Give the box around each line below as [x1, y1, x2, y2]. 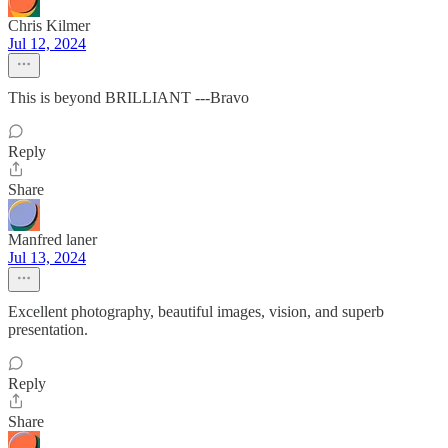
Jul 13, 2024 [8, 249, 86, 266]
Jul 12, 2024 [8, 35, 86, 52]
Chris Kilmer [8, 17, 90, 34]
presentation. [8, 321, 88, 338]
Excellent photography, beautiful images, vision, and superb [8, 303, 384, 320]
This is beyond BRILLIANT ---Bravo [8, 89, 249, 106]
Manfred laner [8, 231, 97, 248]
